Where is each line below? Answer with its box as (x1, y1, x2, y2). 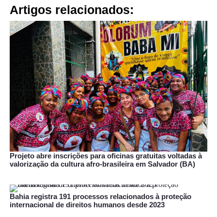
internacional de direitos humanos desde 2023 (10, 201, 165, 209)
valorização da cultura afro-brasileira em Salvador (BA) (10, 159, 195, 168)
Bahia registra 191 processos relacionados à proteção (10, 192, 191, 201)
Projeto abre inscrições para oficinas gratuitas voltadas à (10, 151, 202, 160)
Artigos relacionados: (10, 3, 134, 17)
